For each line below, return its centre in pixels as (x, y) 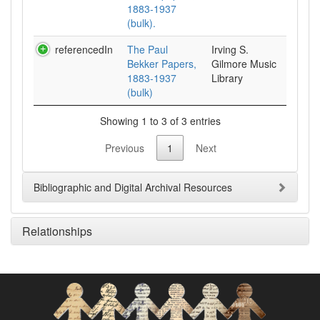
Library (227, 78)
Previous (125, 148)
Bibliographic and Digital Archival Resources (133, 187)
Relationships (57, 231)
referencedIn (84, 49)
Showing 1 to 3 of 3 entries (160, 120)
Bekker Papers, (162, 64)
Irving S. (230, 49)
